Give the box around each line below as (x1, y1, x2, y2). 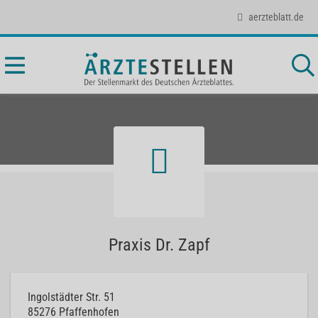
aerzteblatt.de (248, 11, 304, 23)
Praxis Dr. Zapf (108, 235, 210, 255)
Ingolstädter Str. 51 (28, 290, 115, 304)
